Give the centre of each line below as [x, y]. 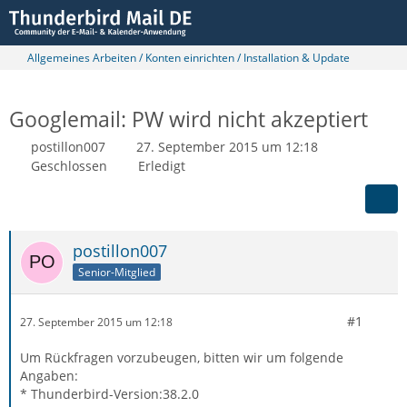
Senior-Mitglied [117, 272]
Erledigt [162, 166]
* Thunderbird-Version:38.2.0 [109, 394]
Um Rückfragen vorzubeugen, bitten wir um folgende [182, 357]
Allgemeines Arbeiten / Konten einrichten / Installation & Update [189, 58]
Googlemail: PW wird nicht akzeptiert [189, 119]
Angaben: [49, 376]
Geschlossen [69, 166]
